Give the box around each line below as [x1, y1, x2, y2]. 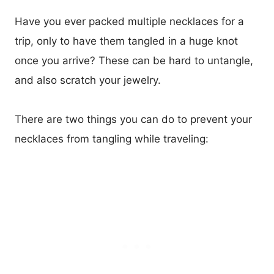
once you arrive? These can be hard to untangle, [15, 54, 253, 67]
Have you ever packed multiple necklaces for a [15, 15, 244, 28]
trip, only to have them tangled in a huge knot [15, 35, 238, 48]
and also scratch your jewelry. [15, 74, 161, 87]
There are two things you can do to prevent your [15, 113, 252, 126]
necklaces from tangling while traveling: [15, 133, 209, 146]
